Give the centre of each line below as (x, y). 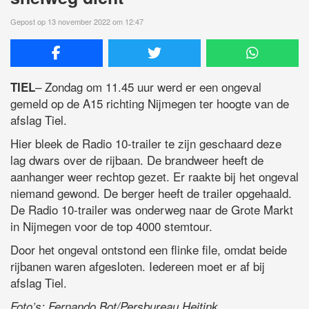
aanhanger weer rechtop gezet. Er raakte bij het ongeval (154, 177)
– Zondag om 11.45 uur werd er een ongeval (148, 87)
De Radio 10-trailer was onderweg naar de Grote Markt (152, 210)
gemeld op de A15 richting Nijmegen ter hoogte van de (150, 103)
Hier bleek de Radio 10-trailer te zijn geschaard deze (146, 143)
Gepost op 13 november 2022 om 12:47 (77, 22)
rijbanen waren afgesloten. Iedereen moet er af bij (138, 266)
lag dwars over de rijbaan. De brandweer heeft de (137, 160)
